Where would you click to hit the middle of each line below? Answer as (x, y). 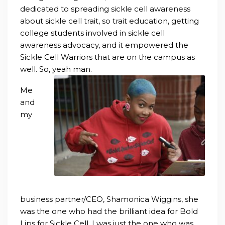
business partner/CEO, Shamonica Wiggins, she (109, 199)
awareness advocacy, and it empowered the (104, 45)
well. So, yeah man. (56, 69)
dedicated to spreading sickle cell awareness (105, 9)
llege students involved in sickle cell (97, 33)
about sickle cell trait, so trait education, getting (109, 21)
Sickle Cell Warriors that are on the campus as (107, 57)
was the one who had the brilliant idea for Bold (109, 211)
